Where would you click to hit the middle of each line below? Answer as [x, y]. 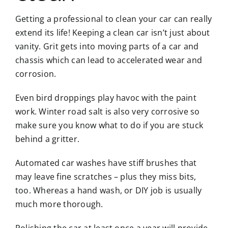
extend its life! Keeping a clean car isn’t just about [112, 32]
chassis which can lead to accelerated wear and [109, 60]
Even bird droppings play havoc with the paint [106, 97]
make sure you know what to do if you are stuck [109, 125]
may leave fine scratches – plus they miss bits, [106, 176]
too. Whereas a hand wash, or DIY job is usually [108, 190]
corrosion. [36, 74]
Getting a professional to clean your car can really [113, 19]
